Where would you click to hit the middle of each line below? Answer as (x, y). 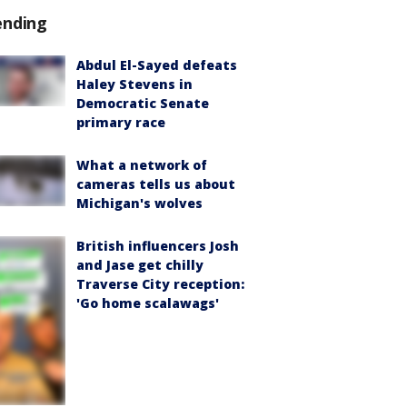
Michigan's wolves (139, 203)
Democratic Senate (143, 104)
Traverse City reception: (160, 284)
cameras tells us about (156, 184)
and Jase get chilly (140, 265)
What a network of (142, 165)
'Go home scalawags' (148, 303)
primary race (121, 123)
